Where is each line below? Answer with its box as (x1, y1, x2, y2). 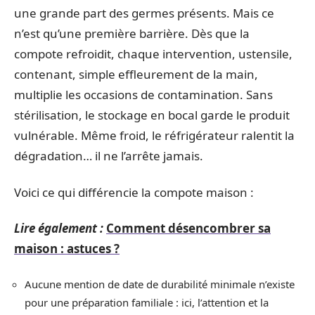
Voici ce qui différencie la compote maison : (14, 184, 254, 200)
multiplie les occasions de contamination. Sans (14, 86, 273, 103)
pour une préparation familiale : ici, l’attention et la (25, 295, 269, 309)
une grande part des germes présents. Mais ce (14, 5, 274, 21)
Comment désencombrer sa (106, 220, 271, 236)
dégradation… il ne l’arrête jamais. (14, 148, 203, 164)
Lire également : (14, 220, 103, 236)
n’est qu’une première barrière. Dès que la (14, 25, 250, 41)
